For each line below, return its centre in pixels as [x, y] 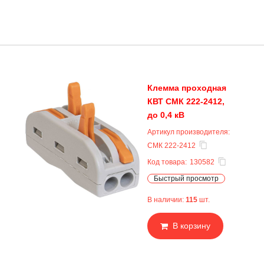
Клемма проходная [187, 88]
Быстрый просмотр [186, 179]
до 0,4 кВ [166, 115]
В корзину [192, 226]
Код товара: [167, 162]
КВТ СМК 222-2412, [186, 101]
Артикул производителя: [189, 132]
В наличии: [166, 200]
